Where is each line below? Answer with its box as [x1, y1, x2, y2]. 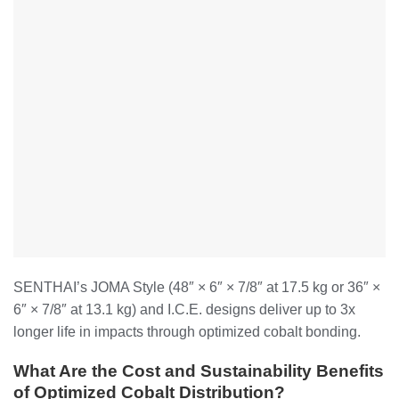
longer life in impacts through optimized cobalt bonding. [13, 323, 361, 339]
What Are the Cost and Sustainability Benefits [13, 362, 384, 381]
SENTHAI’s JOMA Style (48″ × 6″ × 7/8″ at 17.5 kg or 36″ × [13, 279, 380, 295]
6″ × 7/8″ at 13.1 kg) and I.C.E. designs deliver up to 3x [13, 301, 355, 317]
